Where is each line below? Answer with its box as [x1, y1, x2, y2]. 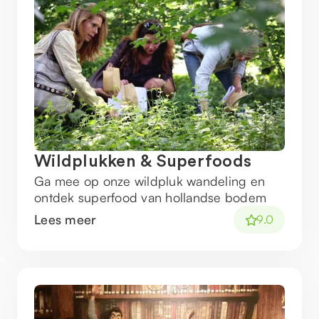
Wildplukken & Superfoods [34, 153, 251, 170]
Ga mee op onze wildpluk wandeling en [34, 173, 265, 189]
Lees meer [34, 211, 97, 227]
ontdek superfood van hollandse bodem [34, 189, 266, 205]
